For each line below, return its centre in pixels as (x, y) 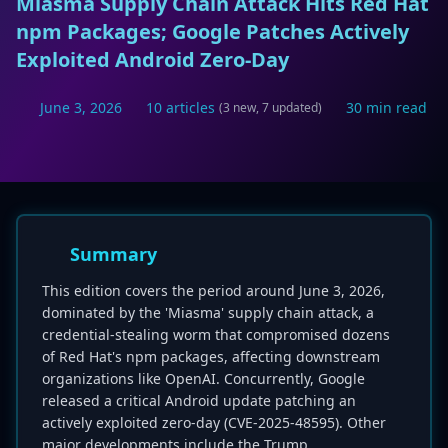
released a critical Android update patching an (199, 400)
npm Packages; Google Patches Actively (212, 31)
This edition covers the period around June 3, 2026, (213, 290)
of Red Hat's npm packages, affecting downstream (211, 356)
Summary (113, 254)
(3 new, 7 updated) (270, 107)
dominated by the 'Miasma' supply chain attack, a (208, 312)
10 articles (180, 107)
